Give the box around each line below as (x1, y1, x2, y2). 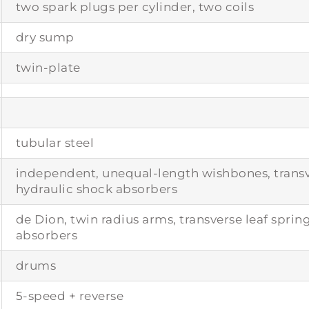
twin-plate (15, 60, 81, 74)
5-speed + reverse (15, 288, 124, 303)
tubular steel (15, 135, 94, 150)
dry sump (15, 30, 74, 44)
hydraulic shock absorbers (15, 181, 178, 196)
